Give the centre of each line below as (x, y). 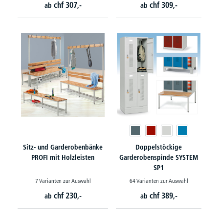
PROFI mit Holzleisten (63, 157)
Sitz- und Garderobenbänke (63, 147)
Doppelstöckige (159, 147)
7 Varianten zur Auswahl (63, 181)
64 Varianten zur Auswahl (159, 181)
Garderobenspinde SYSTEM (159, 157)
